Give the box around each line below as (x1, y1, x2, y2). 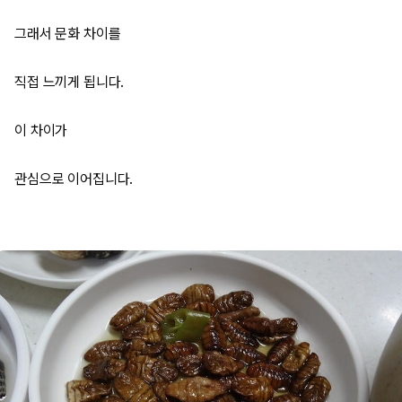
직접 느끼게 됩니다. (14, 74, 125, 91)
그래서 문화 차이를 (14, 25, 121, 42)
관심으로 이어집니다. (14, 170, 134, 188)
